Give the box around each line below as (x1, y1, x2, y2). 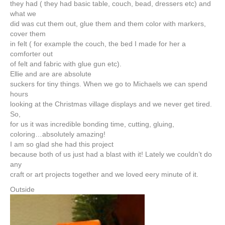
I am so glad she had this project (10, 140, 114, 149)
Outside (10, 185, 37, 194)
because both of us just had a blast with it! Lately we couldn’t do (10, 150, 212, 159)
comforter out (10, 50, 53, 58)
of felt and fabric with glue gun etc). (10, 60, 122, 68)
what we (10, 10, 36, 18)
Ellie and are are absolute (10, 70, 91, 78)
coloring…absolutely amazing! (10, 130, 105, 139)
